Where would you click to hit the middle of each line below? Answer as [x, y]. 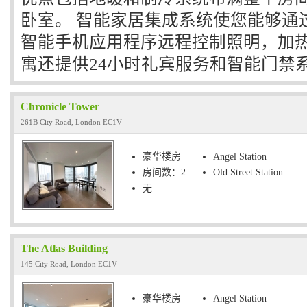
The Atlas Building [64, 248]
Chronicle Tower [60, 107]
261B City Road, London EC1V [71, 122]
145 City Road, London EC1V [69, 264]
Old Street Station [248, 172]
